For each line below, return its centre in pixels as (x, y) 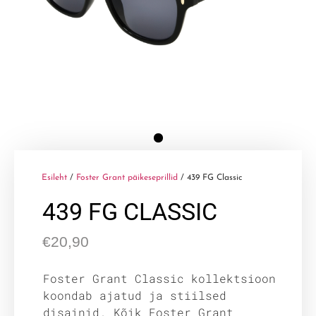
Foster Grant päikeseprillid (127, 178)
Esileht (54, 178)
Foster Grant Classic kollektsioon (159, 278)
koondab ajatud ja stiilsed (135, 295)
